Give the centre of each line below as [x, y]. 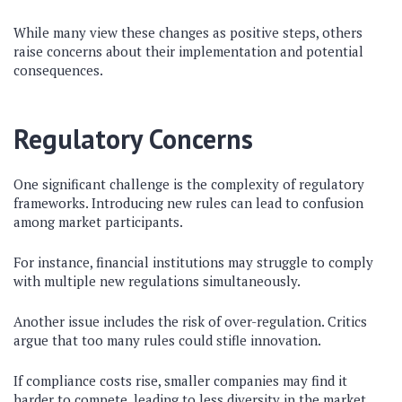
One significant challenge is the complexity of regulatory [189, 184]
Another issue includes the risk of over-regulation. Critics [190, 321]
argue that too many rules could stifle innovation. [167, 340]
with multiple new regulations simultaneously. [157, 281]
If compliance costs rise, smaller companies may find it [180, 380]
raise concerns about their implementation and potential [188, 51]
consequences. [58, 70]
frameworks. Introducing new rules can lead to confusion [188, 203]
